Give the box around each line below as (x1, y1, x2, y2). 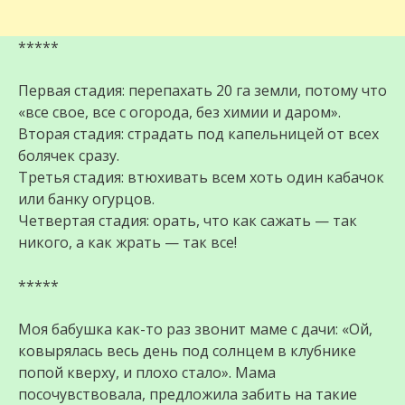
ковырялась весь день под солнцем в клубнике (18, 341, 356, 362)
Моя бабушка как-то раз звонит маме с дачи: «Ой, (18, 319, 372, 340)
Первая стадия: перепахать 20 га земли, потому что (18, 80, 387, 101)
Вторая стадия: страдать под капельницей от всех (18, 124, 379, 145)
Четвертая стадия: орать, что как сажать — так (18, 211, 357, 231)
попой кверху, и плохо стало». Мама (18, 363, 276, 383)
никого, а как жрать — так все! (18, 232, 237, 253)
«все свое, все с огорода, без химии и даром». (18, 102, 341, 123)
